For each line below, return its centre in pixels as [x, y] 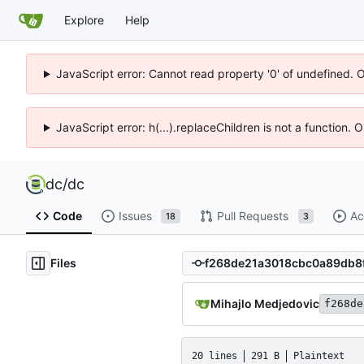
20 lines [214, 355]
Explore [84, 19]
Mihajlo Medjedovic [265, 303]
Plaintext [319, 355]
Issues [135, 216]
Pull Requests [252, 216]
